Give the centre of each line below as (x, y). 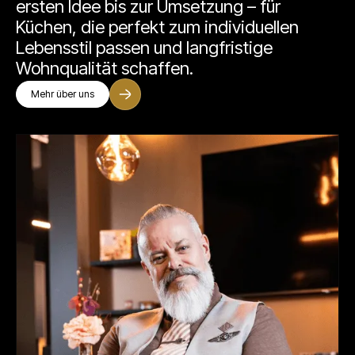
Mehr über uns (63, 94)
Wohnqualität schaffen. (105, 68)
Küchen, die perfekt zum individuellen (157, 27)
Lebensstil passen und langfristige (144, 48)
